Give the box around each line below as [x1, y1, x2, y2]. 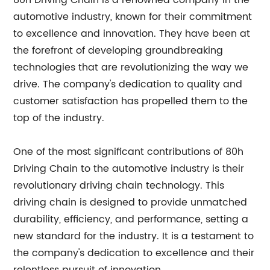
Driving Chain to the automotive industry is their [13, 161, 245, 177]
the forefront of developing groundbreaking [13, 43, 224, 58]
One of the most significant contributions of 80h [13, 144, 244, 160]
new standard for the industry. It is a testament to [13, 228, 254, 244]
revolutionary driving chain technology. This [13, 178, 225, 193]
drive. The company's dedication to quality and [13, 77, 243, 92]
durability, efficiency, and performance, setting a [13, 212, 249, 227]
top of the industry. [13, 110, 105, 126]
